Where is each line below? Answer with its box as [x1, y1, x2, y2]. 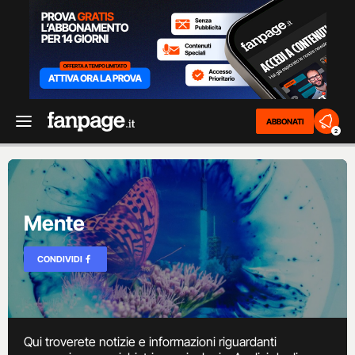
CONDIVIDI [37, 253, 82, 265]
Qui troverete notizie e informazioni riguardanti [24, 334, 277, 349]
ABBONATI [266, 116, 303, 126]
